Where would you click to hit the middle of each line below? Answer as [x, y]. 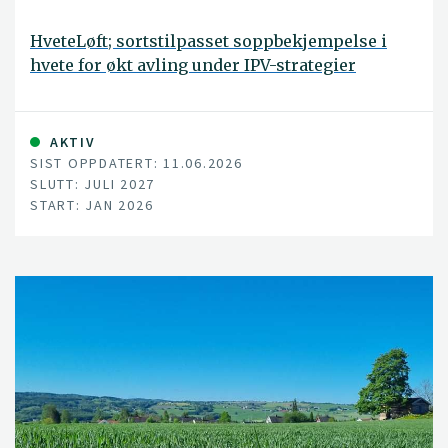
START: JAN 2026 [92, 205]
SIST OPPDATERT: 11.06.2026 [136, 163]
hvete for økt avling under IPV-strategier [193, 65]
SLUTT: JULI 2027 [92, 184]
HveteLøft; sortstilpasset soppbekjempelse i [208, 41]
